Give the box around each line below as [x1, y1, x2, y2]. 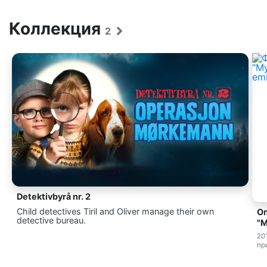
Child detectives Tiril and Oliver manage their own [17, 206, 214, 216]
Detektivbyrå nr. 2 [17, 191, 91, 201]
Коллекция [9, 18, 105, 39]
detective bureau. [17, 215, 86, 225]
